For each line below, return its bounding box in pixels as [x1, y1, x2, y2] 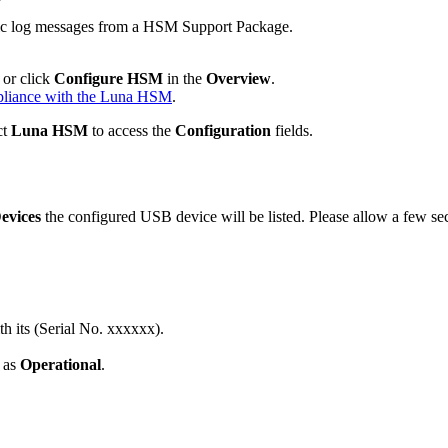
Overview [206, 70, 271, 88]
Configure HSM [54, 70, 163, 88]
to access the [92, 122, 175, 140]
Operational [20, 356, 101, 374]
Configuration [175, 122, 271, 140]
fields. [271, 122, 313, 140]
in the [163, 70, 206, 88]
